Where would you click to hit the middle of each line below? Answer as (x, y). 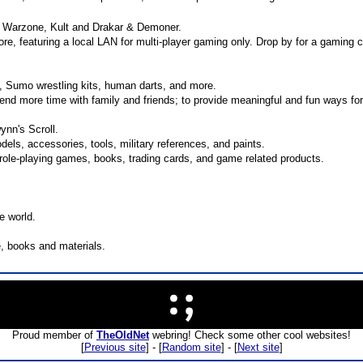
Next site (258, 347)
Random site (191, 347)
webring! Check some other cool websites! (250, 335)
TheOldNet (123, 335)
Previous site (115, 347)
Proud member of (54, 335)
